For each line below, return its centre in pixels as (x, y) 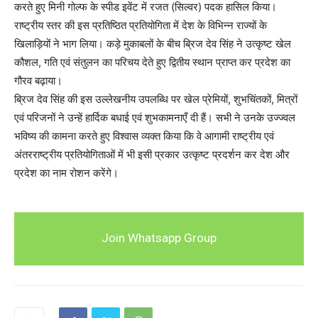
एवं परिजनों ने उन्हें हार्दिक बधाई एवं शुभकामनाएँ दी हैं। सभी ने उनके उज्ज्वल (155, 118)
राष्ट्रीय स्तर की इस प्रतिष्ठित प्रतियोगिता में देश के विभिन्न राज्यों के (141, 26)
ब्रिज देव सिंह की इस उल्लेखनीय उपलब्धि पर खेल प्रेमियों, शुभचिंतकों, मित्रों (156, 99)
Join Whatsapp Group (159, 237)
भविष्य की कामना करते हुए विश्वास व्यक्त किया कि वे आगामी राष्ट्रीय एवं (144, 136)
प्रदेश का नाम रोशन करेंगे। (66, 173)
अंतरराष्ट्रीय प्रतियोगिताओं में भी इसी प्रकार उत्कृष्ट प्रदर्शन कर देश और (152, 155)
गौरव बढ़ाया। (38, 81)
